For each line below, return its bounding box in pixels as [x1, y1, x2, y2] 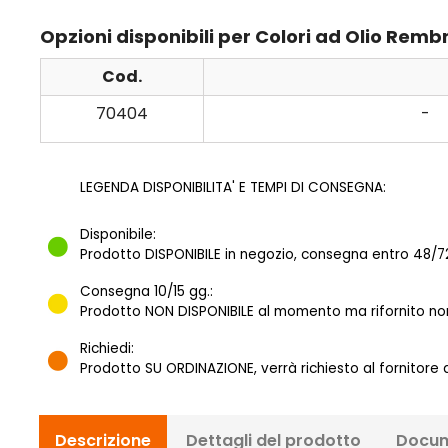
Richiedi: [80, 339, 134, 359]
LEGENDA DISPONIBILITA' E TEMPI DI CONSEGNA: [80, 178, 386, 198]
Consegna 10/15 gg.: [80, 282, 213, 302]
